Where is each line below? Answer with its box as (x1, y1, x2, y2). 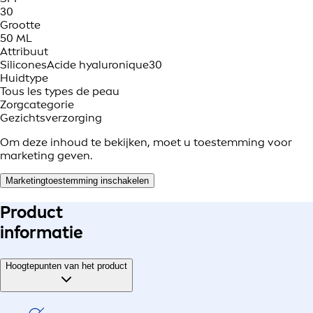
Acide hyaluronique (47, 58, 149, 72)
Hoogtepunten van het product (6, 261, 127, 272)
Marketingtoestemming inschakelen (6, 175, 149, 187)
